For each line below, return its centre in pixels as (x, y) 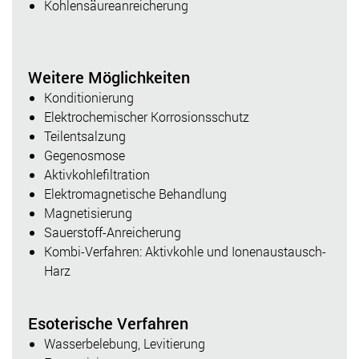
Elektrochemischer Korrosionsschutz (147, 116)
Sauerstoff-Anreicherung (113, 232)
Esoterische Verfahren (108, 323)
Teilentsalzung (85, 135)
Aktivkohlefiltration (97, 174)
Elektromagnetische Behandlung (135, 193)
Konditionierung (89, 97)
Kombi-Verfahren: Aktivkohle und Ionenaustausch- (185, 251)
